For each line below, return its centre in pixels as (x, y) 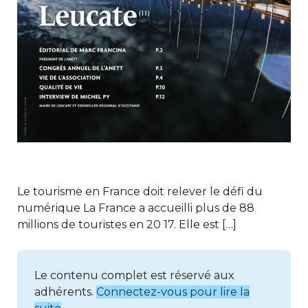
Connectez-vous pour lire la (173, 291)
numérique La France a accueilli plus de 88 (136, 208)
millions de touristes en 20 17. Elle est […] (127, 224)
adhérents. (65, 291)
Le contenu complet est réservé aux (134, 275)
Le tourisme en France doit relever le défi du (140, 191)
